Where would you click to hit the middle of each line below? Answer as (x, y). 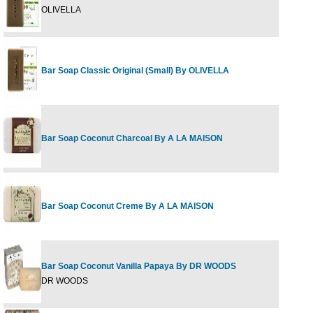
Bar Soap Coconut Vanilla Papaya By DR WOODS (139, 266)
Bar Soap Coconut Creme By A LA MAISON (128, 206)
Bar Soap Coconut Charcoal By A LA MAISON (132, 138)
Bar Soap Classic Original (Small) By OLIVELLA (135, 71)
